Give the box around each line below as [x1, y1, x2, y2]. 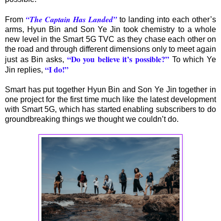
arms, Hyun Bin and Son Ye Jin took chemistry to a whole [5, 25, 216, 34]
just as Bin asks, [5, 55, 67, 64]
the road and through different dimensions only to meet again [5, 45, 216, 54]
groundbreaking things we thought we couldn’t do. [5, 115, 181, 124]
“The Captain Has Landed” [26, 14, 117, 25]
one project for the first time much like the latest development [5, 95, 216, 104]
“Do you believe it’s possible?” [67, 53, 170, 65]
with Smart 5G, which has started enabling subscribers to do [5, 105, 216, 114]
